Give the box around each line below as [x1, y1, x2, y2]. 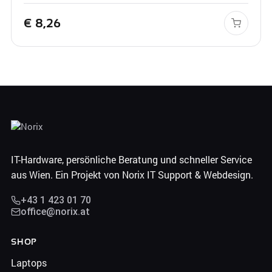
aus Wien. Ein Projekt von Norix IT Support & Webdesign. [10, 168, 253, 181]
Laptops [10, 256, 47, 269]
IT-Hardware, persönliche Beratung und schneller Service [10, 153, 252, 166]
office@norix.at [20, 206, 90, 217]
